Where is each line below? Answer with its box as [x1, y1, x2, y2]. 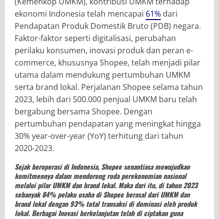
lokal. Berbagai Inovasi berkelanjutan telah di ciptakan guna [15, 207, 183, 218]
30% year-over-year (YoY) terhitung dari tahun [15, 130, 183, 141]
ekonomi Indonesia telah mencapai [15, 8, 146, 19]
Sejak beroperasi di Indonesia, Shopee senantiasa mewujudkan [15, 161, 190, 172]
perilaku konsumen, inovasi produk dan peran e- [15, 44, 193, 56]
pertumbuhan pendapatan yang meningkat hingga [15, 118, 201, 129]
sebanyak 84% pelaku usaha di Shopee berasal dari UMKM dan [15, 189, 190, 199]
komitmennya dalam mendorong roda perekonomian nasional [15, 170, 186, 181]
